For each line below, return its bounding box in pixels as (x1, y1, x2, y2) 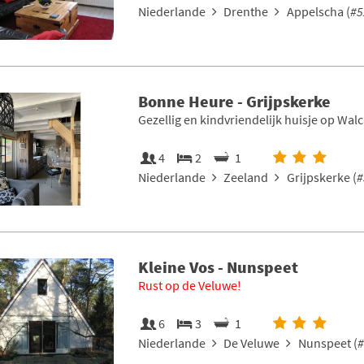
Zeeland (223, 168, 269, 185)
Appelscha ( (286, 2, 350, 19)
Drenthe (223, 2, 269, 19)
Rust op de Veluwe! (137, 276, 241, 293)
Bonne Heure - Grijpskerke (137, 90, 331, 111)
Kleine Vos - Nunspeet (137, 256, 298, 277)
